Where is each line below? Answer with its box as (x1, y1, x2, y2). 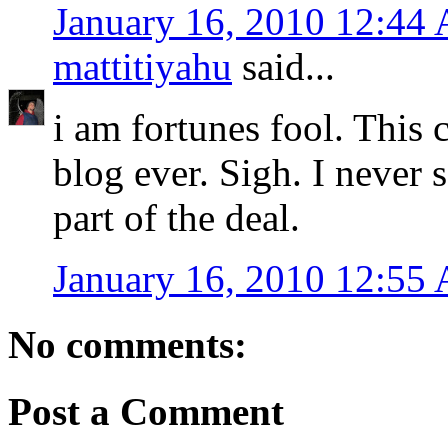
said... (232, 45, 335, 89)
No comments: (8, 323, 247, 367)
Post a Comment (8, 389, 284, 433)
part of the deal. (53, 196, 300, 240)
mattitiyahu (53, 45, 232, 89)
